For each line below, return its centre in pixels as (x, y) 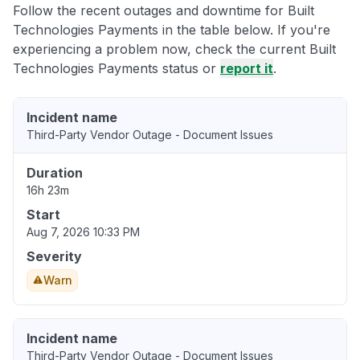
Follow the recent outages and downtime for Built (164, 11)
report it (247, 69)
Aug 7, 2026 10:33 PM (83, 232)
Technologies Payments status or (117, 69)
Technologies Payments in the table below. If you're (172, 30)
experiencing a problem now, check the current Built (174, 49)
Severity (54, 257)
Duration (55, 173)
